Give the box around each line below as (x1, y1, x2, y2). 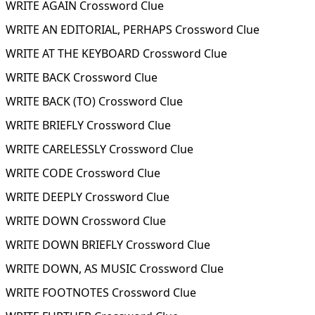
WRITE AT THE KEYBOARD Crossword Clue (6, 46, 227, 61)
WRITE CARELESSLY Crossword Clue (6, 141, 193, 157)
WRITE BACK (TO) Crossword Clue (6, 94, 183, 109)
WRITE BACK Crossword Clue (6, 70, 157, 85)
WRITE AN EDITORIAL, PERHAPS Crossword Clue (6, 22, 259, 37)
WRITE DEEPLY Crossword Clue (6, 189, 169, 205)
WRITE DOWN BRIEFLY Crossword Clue (6, 237, 210, 252)
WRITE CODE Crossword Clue (6, 165, 160, 181)
